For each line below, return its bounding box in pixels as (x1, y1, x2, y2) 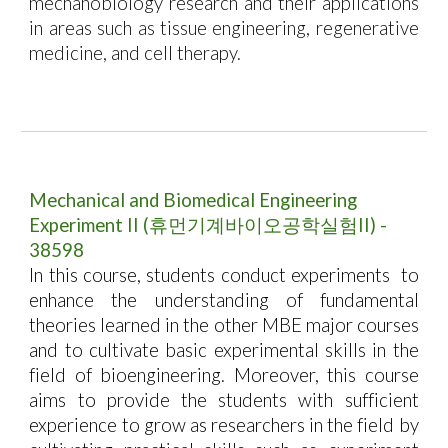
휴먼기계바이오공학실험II (149, 214, 371, 236)
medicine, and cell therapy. (29, 42, 242, 64)
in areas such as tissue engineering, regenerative (29, 17, 419, 39)
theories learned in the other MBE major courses (29, 314, 419, 336)
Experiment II (29, 214, 140, 236)
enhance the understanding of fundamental (29, 289, 419, 311)
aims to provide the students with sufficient (29, 389, 419, 411)
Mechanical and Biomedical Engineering (29, 189, 358, 211)
